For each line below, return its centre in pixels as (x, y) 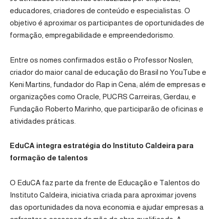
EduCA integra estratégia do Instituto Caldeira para (102, 146)
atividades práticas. (43, 121)
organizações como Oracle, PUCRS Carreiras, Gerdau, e (103, 96)
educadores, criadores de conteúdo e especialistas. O (100, 11)
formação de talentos (49, 158)
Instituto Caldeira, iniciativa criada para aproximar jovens (103, 195)
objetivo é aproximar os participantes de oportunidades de (107, 23)
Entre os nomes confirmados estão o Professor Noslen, (101, 60)
